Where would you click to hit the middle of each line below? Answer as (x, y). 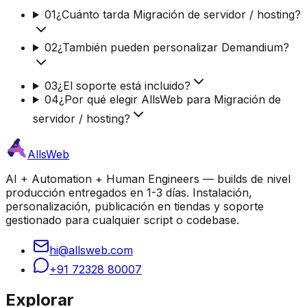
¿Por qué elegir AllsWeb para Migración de (170, 99)
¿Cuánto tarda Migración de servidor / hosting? (178, 14)
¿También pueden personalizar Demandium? (173, 47)
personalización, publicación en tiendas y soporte (135, 206)
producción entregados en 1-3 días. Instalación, (129, 192)
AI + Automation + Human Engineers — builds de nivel (148, 179)
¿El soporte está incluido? (124, 85)
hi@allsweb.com (91, 250)
